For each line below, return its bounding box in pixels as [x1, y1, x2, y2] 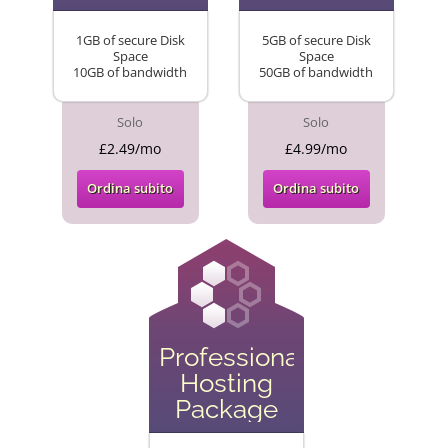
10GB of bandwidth [73, 64, 187, 81]
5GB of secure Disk [261, 32, 371, 49]
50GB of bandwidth [259, 64, 373, 81]
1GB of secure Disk [75, 32, 185, 49]
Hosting [179, 368, 273, 398]
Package [174, 394, 278, 424]
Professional [158, 342, 306, 372]
